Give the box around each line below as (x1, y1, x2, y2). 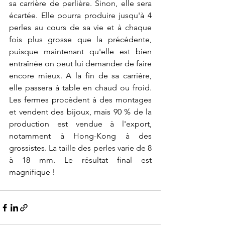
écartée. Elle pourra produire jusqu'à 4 (9, 11, 152, 20)
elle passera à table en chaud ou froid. (9, 83, 152, 92)
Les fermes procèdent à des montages (9, 95, 152, 104)
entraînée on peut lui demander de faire (9, 59, 152, 68)
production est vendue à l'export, (9, 119, 152, 129)
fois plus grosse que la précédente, (9, 35, 152, 44)
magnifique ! (9, 167, 55, 177)
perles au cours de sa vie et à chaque (9, 23, 152, 32)
